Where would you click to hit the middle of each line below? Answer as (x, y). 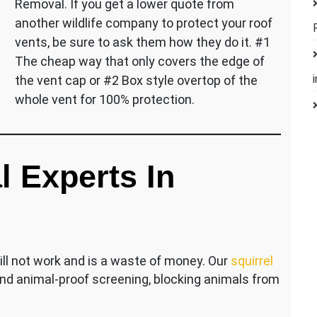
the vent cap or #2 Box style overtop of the (136, 81)
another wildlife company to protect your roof (143, 23)
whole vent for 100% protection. (104, 100)
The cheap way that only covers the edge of (139, 62)
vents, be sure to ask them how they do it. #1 (142, 42)
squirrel (252, 261)
